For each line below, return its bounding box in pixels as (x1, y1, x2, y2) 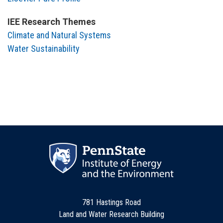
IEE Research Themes (7, 16, 96, 27)
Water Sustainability (7, 43, 80, 54)
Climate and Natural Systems (7, 29, 111, 40)
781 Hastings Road (82, 197, 141, 207)
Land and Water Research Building (59, 209, 164, 219)
